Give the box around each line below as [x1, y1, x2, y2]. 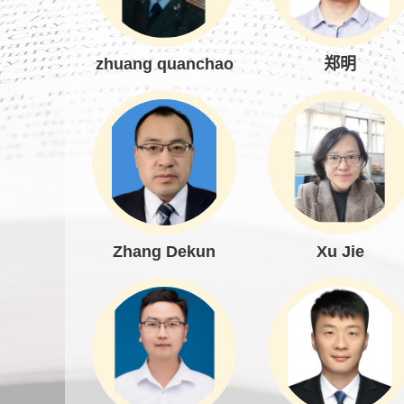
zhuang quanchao [95, 55, 234, 73]
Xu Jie [316, 243, 364, 261]
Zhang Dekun [113, 243, 216, 261]
